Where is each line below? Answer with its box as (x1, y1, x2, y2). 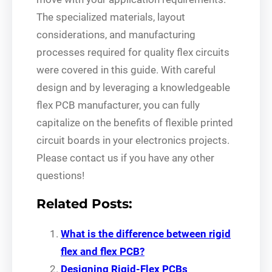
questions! (36, 169, 84, 182)
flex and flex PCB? (61, 245, 144, 257)
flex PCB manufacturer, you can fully (36, 98, 200, 111)
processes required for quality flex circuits (36, 46, 229, 58)
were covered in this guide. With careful (36, 63, 216, 76)
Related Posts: (36, 195, 132, 211)
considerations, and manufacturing (36, 28, 195, 41)
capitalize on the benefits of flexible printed (36, 116, 233, 129)
